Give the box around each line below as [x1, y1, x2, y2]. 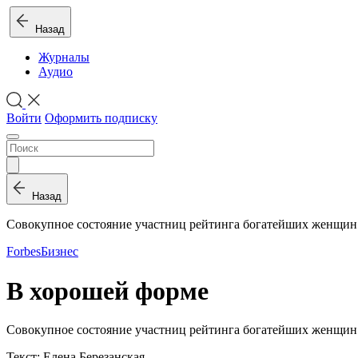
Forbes [6, 245, 41, 259]
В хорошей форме [6, 276, 209, 305]
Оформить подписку [45, 111, 157, 125]
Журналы [38, 50, 89, 64]
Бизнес [41, 245, 78, 259]
